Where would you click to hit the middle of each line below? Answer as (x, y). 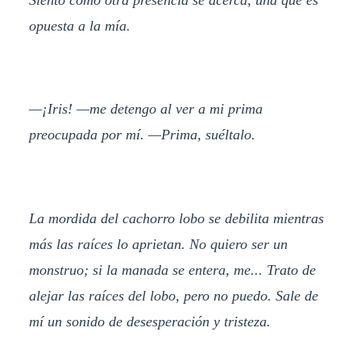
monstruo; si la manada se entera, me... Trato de (172, 270)
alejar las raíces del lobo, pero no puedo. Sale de (173, 296)
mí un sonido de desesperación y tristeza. (149, 322)
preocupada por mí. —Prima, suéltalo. (142, 135)
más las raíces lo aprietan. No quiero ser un (158, 245)
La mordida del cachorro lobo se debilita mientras (176, 219)
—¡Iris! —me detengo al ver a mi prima (145, 109)
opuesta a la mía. (79, 25)
